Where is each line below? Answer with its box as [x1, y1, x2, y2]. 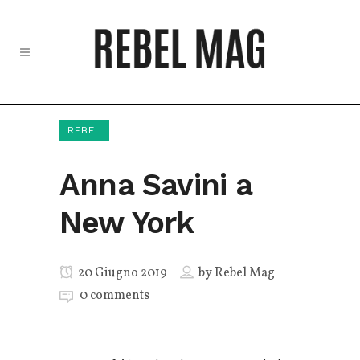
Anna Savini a [59, 167, 252, 202]
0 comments [80, 287, 149, 305]
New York [59, 205, 194, 240]
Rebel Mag [215, 264, 275, 282]
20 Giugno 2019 [76, 264, 167, 282]
